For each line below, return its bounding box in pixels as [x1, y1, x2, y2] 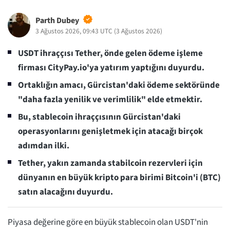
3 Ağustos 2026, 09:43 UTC [35, 26, 112, 36]
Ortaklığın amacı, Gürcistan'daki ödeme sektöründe [18, 79, 220, 92]
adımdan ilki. [18, 140, 69, 152]
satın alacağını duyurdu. [18, 186, 114, 199]
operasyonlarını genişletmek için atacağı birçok [18, 125, 203, 138]
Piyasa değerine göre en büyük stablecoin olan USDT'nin [8, 216, 208, 229]
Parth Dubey [35, 15, 79, 27]
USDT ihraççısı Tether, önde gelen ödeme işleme [18, 47, 203, 60]
